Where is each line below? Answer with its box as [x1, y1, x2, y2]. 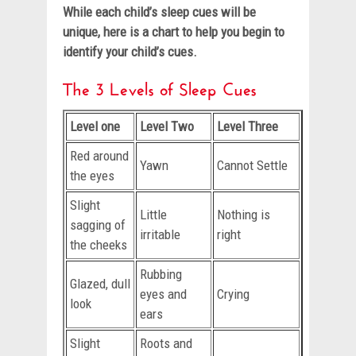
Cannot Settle [217, 157, 288, 173]
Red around [70, 147, 129, 164]
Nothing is [217, 206, 270, 222]
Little [140, 206, 167, 222]
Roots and [140, 335, 192, 351]
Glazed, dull [70, 275, 130, 292]
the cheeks [70, 236, 127, 253]
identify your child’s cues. [63, 43, 197, 60]
